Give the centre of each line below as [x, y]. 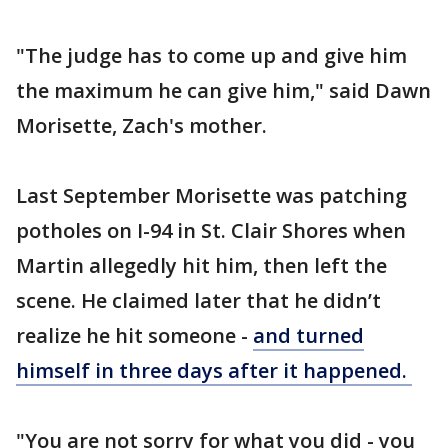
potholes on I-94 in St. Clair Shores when [211, 230]
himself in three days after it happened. [214, 370]
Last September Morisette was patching [211, 195]
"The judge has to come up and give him [211, 55]
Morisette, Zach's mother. [144, 125]
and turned [308, 335]
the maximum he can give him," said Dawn [223, 90]
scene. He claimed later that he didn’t [198, 300]
